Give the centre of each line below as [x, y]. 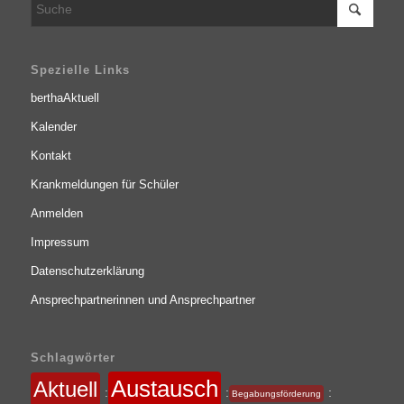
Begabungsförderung [276, 394]
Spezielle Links [80, 70]
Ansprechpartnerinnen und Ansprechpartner [142, 300]
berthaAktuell [64, 98]
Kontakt [50, 156]
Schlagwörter [73, 358]
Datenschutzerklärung [87, 271]
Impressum [60, 243]
